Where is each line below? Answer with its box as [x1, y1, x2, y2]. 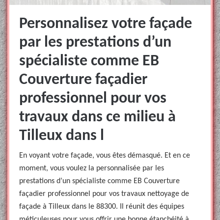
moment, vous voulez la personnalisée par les [19, 165, 164, 172]
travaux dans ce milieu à [19, 110, 176, 125]
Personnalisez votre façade [19, 16, 192, 32]
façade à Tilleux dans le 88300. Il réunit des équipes [19, 203, 184, 211]
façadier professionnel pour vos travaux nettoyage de [19, 190, 189, 198]
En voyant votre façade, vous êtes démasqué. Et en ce [19, 152, 190, 160]
